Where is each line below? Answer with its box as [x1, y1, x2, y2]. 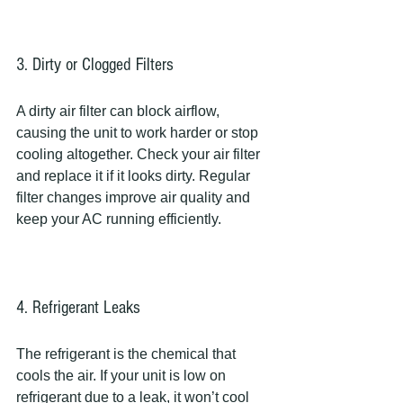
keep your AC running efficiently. [16, 211, 221, 227]
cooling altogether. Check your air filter [16, 147, 264, 162]
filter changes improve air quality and [16, 190, 254, 205]
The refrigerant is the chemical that [16, 346, 239, 362]
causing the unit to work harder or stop [16, 125, 262, 140]
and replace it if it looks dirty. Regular [16, 168, 254, 184]
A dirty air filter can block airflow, [16, 103, 223, 119]
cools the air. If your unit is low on [16, 368, 229, 383]
